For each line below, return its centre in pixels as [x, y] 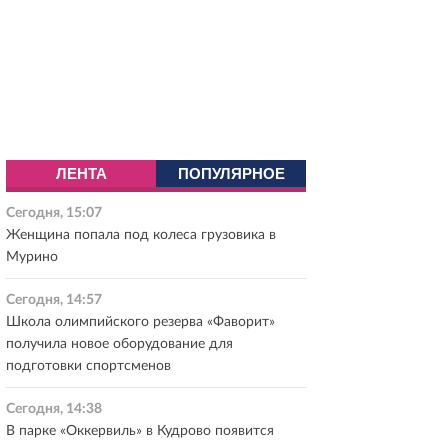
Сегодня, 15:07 [54, 213]
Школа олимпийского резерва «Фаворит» [140, 322]
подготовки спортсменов [88, 366]
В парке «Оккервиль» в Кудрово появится [140, 431]
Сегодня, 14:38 [54, 409]
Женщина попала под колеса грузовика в [141, 235]
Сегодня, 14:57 [54, 300]
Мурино [32, 257]
